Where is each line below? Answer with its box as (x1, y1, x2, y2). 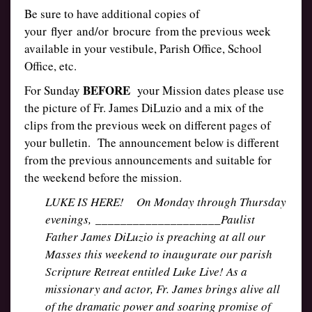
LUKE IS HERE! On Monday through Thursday (45, 194, 286, 210)
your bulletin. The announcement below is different (24, 134, 279, 150)
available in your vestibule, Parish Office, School (24, 40, 262, 56)
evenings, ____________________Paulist (45, 211, 255, 227)
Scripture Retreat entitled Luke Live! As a (45, 263, 247, 279)
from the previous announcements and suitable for (24, 152, 272, 168)
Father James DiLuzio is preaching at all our (45, 228, 265, 244)
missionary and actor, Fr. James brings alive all (45, 281, 280, 297)
